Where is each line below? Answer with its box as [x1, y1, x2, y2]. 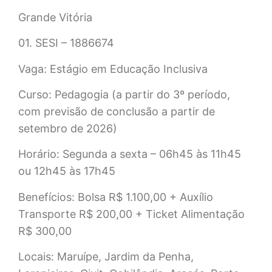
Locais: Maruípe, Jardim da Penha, [18, 250, 194, 263]
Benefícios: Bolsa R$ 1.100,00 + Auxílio [18, 190, 213, 203]
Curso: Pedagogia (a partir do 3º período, [18, 87, 230, 101]
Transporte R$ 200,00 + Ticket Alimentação [18, 207, 245, 220]
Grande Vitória [18, 10, 92, 24]
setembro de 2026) [18, 121, 117, 135]
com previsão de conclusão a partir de [18, 104, 215, 118]
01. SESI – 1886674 [18, 36, 114, 50]
